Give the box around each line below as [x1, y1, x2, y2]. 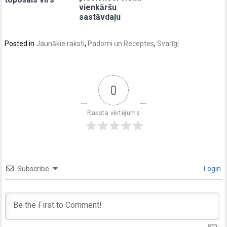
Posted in [5, 40, 36, 48]
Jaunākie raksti [36, 40, 85, 48]
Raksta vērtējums [87, 109, 140, 117]
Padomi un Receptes [88, 40, 155, 48]
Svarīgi [157, 40, 179, 48]
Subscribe [17, 165, 50, 173]
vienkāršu [79, 3, 117, 13]
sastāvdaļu [79, 12, 121, 22]
